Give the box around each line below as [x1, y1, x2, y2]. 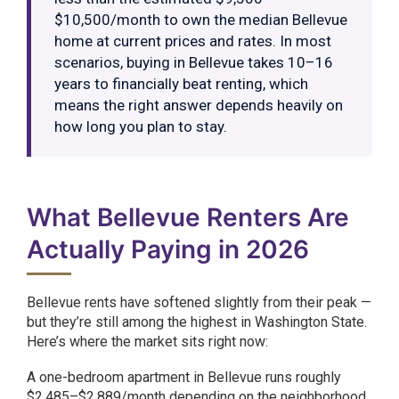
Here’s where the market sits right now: [27, 333, 268, 350]
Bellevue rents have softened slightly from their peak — [27, 294, 371, 311]
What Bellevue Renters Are [27, 202, 349, 232]
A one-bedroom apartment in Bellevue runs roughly [27, 369, 341, 386]
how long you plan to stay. [54, 118, 227, 135]
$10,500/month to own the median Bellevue [54, 11, 347, 28]
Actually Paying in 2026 [27, 234, 309, 265]
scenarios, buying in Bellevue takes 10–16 [54, 53, 333, 71]
